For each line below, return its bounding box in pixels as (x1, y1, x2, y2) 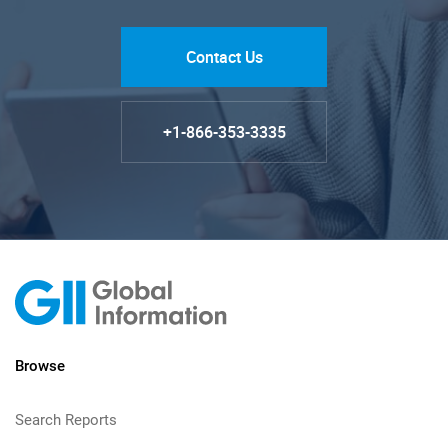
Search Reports (15, 410, 117, 429)
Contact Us (185, 45, 263, 68)
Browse (15, 356, 65, 375)
